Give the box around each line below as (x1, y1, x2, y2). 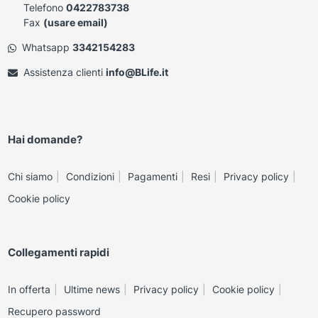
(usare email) (43, 16, 108, 28)
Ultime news (63, 283, 120, 295)
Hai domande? (7, 132, 82, 146)
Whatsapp (21, 40, 72, 53)
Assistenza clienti (23, 65, 106, 78)
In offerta (7, 283, 50, 295)
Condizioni (65, 170, 114, 182)
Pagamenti (127, 170, 177, 182)
